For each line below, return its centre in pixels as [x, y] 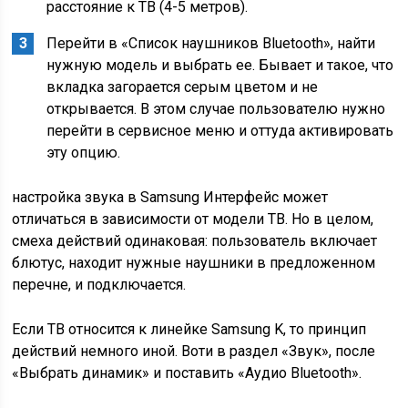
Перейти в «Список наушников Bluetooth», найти [211, 43]
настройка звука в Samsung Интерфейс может [170, 197]
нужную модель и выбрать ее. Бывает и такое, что [220, 65]
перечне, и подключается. [99, 285]
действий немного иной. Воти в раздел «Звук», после [194, 351]
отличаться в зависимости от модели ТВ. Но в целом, [193, 219]
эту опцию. [84, 153]
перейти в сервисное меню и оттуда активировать [220, 131]
